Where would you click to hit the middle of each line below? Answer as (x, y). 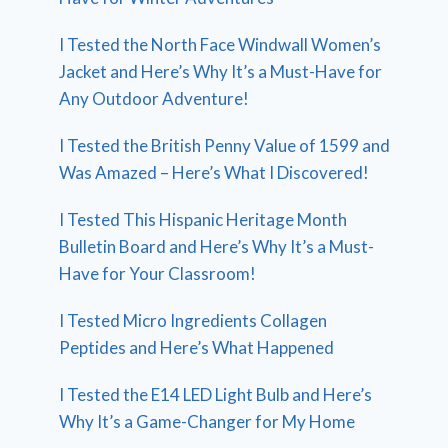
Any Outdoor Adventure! (154, 99)
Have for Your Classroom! (158, 274)
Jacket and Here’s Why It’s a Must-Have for (221, 72)
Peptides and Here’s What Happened (197, 348)
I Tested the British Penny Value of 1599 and (225, 146)
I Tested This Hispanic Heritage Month (203, 220)
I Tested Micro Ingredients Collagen (193, 321)
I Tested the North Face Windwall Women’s (220, 45)
